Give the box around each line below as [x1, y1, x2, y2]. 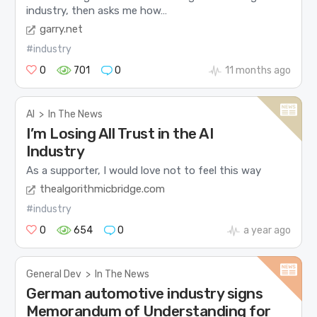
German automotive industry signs [26, 284, 263, 303]
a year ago [243, 224, 291, 237]
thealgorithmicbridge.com [40, 183, 166, 196]
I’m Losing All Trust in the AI [26, 125, 214, 143]
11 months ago [224, 64, 291, 77]
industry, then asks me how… [26, 4, 168, 17]
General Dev [26, 268, 82, 281]
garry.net [40, 23, 83, 36]
